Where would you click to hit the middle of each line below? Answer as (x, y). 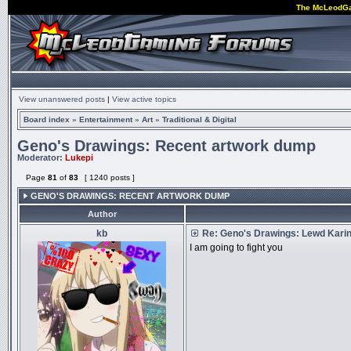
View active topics (144, 99)
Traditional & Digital (199, 119)
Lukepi (79, 157)
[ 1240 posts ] (110, 177)
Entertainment (106, 119)
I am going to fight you (236, 248)
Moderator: (41, 157)
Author (102, 214)
